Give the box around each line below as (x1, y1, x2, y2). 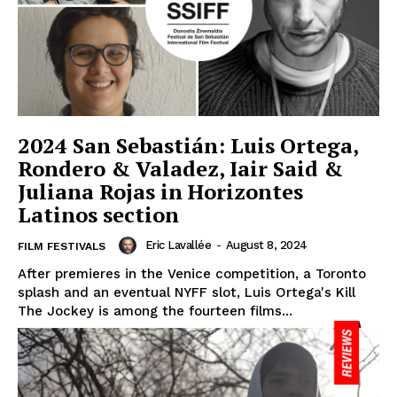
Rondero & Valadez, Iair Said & (18, 154, 343, 183)
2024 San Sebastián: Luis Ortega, (18, 131, 359, 160)
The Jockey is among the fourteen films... (18, 303, 292, 320)
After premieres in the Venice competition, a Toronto (18, 266, 366, 283)
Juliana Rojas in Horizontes (18, 177, 303, 206)
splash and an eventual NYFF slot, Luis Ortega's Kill (18, 284, 355, 301)
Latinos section (18, 200, 179, 230)
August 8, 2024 (225, 238, 307, 253)
